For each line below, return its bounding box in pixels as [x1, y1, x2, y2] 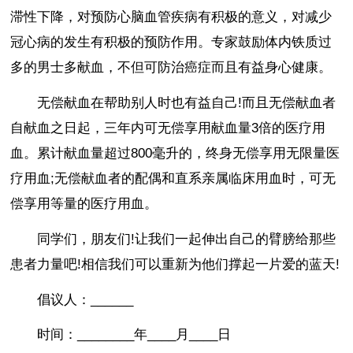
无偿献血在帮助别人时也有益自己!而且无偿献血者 [37, 95, 336, 110]
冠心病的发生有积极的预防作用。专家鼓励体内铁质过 [10, 35, 333, 50]
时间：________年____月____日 [37, 327, 232, 343]
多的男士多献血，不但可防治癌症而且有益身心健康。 [10, 60, 333, 76]
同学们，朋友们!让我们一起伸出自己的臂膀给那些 [37, 231, 336, 247]
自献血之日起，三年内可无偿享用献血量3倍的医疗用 [10, 120, 326, 136]
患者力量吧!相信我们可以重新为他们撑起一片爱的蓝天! [10, 256, 340, 272]
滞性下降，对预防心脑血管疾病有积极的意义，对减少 [10, 9, 333, 25]
